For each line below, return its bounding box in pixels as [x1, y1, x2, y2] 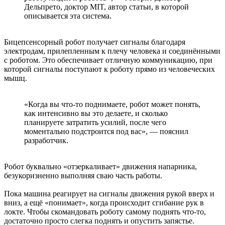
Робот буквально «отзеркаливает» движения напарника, [4, 162, 197, 171]
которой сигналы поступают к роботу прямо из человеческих [4, 64, 215, 73]
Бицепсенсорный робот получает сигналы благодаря [4, 37, 185, 46]
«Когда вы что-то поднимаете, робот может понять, [24, 99, 200, 108]
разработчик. [24, 136, 68, 145]
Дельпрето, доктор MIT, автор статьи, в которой [24, 2, 189, 11]
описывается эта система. [24, 11, 111, 20]
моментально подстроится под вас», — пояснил [24, 127, 188, 136]
